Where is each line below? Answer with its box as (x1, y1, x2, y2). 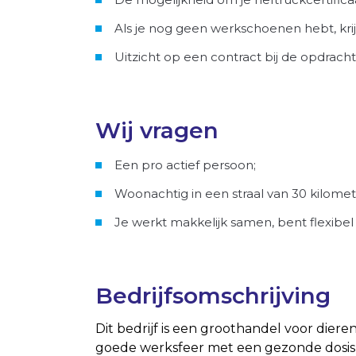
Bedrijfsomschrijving (95, 282, 331, 309)
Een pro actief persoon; (114, 157, 256, 172)
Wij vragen (95, 117, 219, 144)
